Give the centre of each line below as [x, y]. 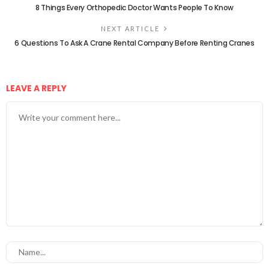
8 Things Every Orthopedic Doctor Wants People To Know [134, 8]
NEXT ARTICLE [130, 29]
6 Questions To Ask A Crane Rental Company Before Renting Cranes [134, 43]
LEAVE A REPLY [37, 89]
